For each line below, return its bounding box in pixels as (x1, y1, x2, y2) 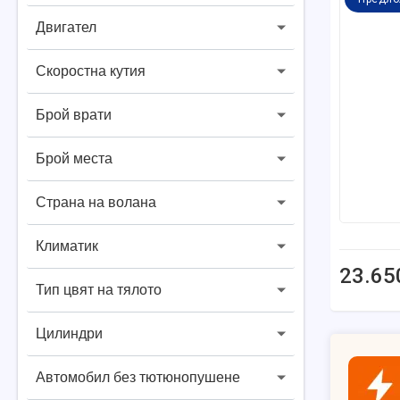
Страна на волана (36, 195, 156, 210)
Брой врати (36, 107, 112, 122)
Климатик (36, 238, 98, 254)
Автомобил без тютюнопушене (36, 370, 240, 385)
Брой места (36, 151, 112, 166)
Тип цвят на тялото (36, 282, 162, 297)
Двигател (36, 20, 96, 35)
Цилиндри (36, 326, 103, 341)
